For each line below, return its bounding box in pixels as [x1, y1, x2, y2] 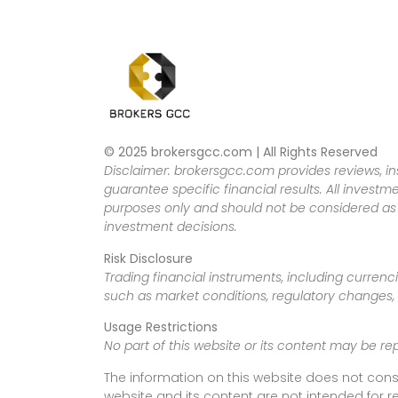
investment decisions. [104, 218, 237, 236]
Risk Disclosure [104, 249, 193, 267]
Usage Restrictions [104, 318, 218, 337]
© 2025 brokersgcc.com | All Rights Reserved [104, 143, 378, 162]
